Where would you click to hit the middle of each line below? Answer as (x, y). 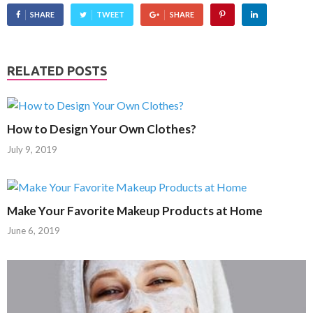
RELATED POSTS (57, 70)
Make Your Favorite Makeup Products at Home (135, 210)
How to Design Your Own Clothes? (102, 129)
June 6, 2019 (34, 231)
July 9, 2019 (32, 149)
